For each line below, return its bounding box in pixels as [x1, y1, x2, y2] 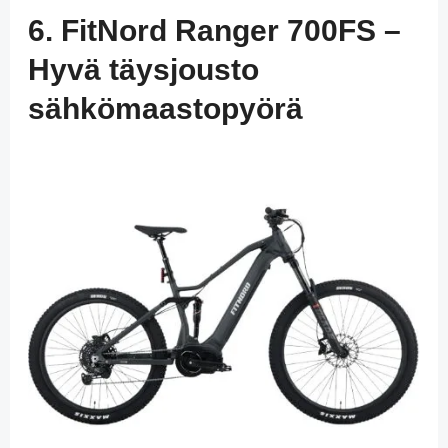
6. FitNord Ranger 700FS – [27, 13, 401, 47]
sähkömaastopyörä [27, 91, 303, 125]
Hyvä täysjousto [27, 52, 259, 86]
